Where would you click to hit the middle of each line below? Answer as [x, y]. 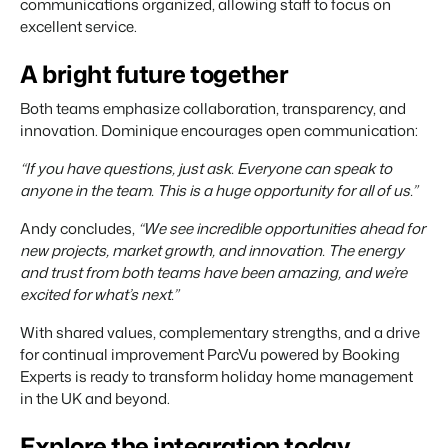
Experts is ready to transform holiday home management [216, 376]
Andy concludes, [79, 228]
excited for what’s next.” [99, 294]
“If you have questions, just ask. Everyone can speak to [206, 168]
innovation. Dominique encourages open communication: [220, 130]
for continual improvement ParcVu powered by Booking [210, 354]
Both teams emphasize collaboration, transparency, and [213, 108]
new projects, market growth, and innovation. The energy [212, 250]
